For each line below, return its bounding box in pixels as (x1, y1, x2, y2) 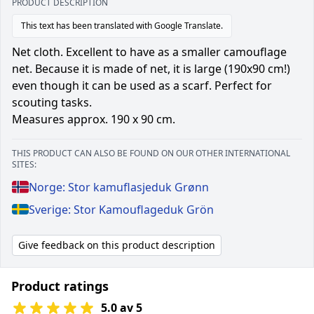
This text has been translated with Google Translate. (21, 19, 223, 32)
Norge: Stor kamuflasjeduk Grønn (29, 179, 209, 195)
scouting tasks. (12, 94, 92, 110)
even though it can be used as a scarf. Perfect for (12, 77, 272, 93)
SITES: (12, 158, 36, 170)
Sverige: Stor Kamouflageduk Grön (29, 201, 214, 217)
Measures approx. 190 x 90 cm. (12, 111, 175, 127)
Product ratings (11, 277, 109, 294)
